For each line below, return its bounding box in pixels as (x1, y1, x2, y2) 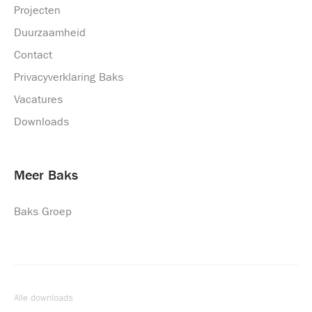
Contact (14, 48, 52, 61)
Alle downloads (14, 292, 73, 303)
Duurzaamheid (14, 26, 86, 39)
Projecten (14, 3, 61, 17)
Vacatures (14, 93, 63, 106)
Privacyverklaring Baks (14, 70, 123, 84)
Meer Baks (14, 167, 78, 183)
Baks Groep (14, 205, 72, 218)
